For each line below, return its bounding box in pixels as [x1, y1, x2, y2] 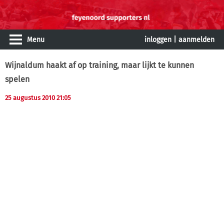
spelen [5, 74, 29, 84]
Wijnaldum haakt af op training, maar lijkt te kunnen [5, 60, 194, 70]
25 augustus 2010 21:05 [5, 94, 71, 101]
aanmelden [178, 35, 214, 44]
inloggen [144, 35, 171, 44]
